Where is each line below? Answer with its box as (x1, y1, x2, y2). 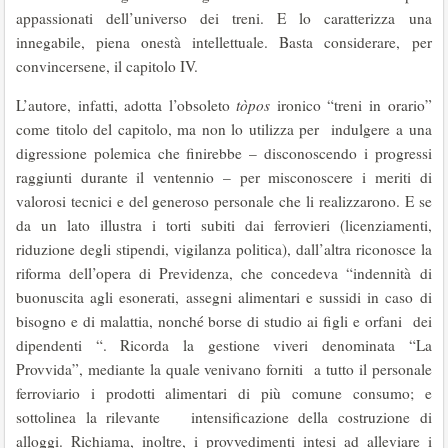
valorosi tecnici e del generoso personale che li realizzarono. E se (16, 191, 432, 211)
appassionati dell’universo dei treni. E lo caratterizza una (16, 8, 432, 28)
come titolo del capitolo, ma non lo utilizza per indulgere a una (16, 119, 432, 139)
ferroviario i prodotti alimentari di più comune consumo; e (16, 383, 432, 403)
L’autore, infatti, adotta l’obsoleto (16, 95, 237, 115)
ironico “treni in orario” (276, 95, 432, 115)
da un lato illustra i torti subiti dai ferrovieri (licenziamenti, (16, 215, 432, 235)
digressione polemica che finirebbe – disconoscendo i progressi (16, 143, 432, 163)
